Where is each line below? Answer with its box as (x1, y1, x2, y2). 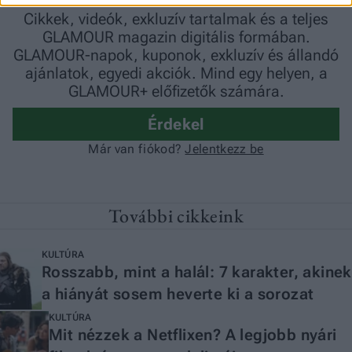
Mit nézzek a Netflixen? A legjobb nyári (49, 325, 337, 344)
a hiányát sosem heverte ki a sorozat (41, 284, 314, 303)
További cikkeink (108, 203, 244, 228)
